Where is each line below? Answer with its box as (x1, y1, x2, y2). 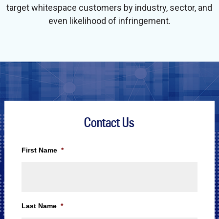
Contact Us (84, 113, 135, 131)
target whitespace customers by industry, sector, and (6, 2, 213, 13)
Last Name (21, 201, 57, 210)
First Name (21, 146, 57, 154)
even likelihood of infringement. (48, 15, 171, 26)
